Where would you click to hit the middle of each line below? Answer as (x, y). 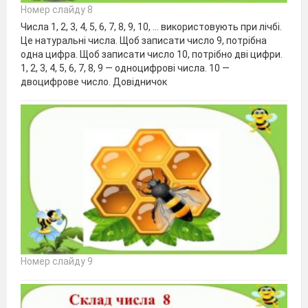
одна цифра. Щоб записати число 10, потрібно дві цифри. (152, 54)
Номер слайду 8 (57, 9)
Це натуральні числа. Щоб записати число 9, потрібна (144, 40)
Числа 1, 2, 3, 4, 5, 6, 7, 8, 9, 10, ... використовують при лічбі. (151, 26)
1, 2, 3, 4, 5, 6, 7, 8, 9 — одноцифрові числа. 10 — (125, 68)
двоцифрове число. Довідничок (94, 81)
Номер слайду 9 (57, 261)
